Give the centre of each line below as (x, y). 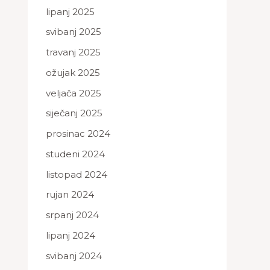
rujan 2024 (70, 195)
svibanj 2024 (74, 256)
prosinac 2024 (78, 133)
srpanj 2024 (72, 215)
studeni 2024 (75, 154)
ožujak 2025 (73, 72)
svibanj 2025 (74, 32)
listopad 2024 (77, 174)
